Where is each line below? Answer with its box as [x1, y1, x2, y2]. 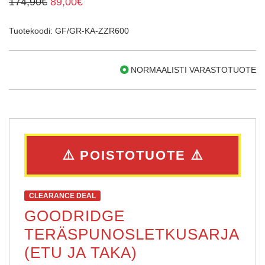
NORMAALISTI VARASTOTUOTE [128, 64, 256, 75]
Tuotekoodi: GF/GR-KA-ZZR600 [9, 25, 129, 35]
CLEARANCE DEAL [29, 191, 96, 200]
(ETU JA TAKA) [24, 243, 137, 261]
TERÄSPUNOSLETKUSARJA [24, 225, 240, 243]
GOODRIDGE [24, 206, 125, 225]
